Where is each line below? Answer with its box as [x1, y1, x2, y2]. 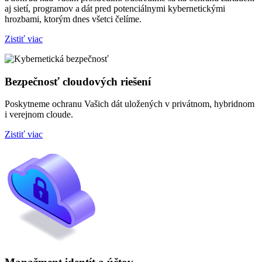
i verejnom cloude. [5, 109, 73, 120]
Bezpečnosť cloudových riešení [5, 75, 151, 88]
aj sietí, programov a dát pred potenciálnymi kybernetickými [5, 3, 225, 13]
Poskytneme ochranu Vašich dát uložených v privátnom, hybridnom [5, 99, 254, 109]
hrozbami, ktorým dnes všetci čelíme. [5, 13, 142, 24]
